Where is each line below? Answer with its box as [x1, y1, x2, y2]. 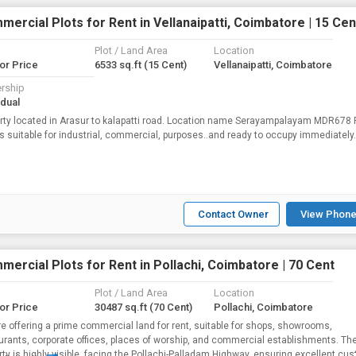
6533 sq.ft [95, 59, 144, 71]
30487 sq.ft [95, 301, 149, 313]
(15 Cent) [144, 59, 187, 71]
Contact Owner [198, 208, 269, 220]
